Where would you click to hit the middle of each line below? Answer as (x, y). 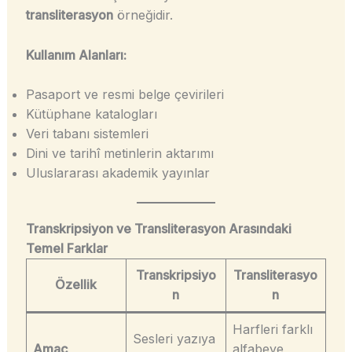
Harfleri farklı (272, 330)
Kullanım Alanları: (76, 55)
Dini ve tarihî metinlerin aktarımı (119, 154)
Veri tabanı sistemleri (87, 134)
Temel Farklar (66, 249)
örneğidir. (143, 15)
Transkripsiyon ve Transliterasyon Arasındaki (158, 229)
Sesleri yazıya (174, 339)
